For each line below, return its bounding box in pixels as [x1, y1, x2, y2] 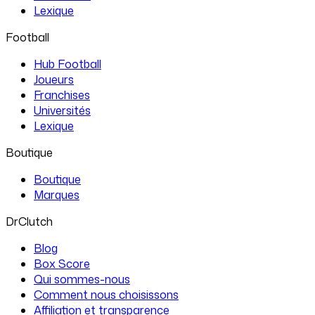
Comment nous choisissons [34, 286, 179, 302]
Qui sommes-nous [34, 271, 130, 287]
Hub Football [34, 56, 101, 72]
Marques [34, 186, 79, 202]
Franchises [34, 86, 90, 103]
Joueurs [34, 71, 74, 87]
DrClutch [6, 213, 53, 229]
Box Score [34, 255, 90, 271]
